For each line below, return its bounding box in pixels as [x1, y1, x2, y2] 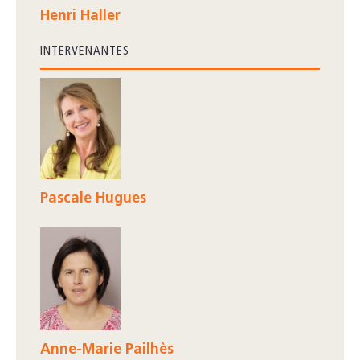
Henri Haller [40, 8, 121, 24]
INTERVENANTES [40, 45, 129, 58]
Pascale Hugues [40, 190, 146, 207]
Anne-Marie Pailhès [40, 342, 174, 358]
